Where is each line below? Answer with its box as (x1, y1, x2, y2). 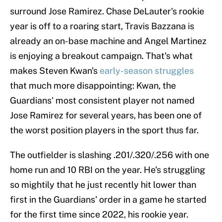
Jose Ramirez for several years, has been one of (10, 110, 202, 121)
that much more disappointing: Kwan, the (10, 80, 176, 91)
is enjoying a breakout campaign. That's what (10, 51, 193, 61)
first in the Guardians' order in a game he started (10, 194, 207, 205)
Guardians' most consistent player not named (10, 95, 195, 106)
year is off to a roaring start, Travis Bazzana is (10, 21, 194, 32)
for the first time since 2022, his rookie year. (10, 209, 188, 220)
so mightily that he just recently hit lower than (10, 179, 196, 190)
